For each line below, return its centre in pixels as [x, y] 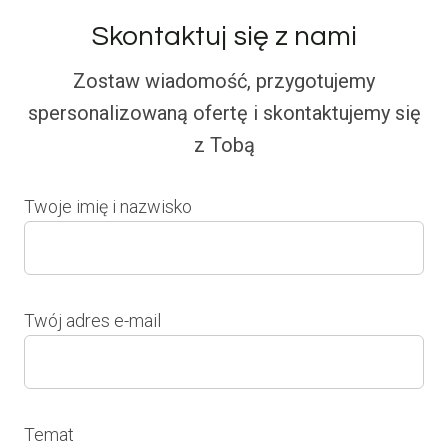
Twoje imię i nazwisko [108, 206]
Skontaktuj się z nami [224, 36]
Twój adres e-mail [92, 320]
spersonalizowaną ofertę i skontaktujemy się [224, 112]
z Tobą [224, 144]
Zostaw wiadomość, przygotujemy [224, 80]
